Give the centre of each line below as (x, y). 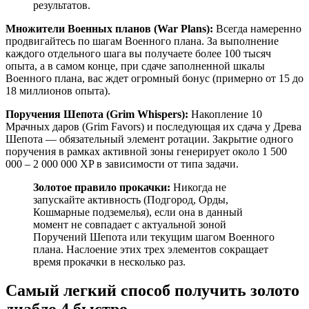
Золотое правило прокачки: (102, 187)
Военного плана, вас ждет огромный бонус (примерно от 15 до (154, 78)
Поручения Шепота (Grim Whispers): (97, 114)
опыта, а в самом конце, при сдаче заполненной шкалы (135, 66)
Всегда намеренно (257, 28)
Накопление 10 (225, 114)
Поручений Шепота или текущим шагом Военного (154, 237)
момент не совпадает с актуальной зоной (130, 224)
